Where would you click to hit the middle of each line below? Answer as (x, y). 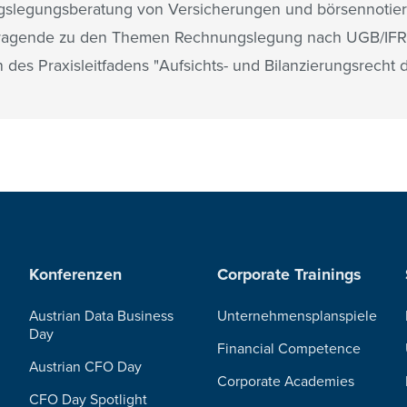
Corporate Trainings (289, 274)
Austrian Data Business (102, 316)
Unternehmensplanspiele (297, 316)
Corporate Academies (286, 381)
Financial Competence (289, 348)
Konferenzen (76, 274)
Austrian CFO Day (86, 367)
